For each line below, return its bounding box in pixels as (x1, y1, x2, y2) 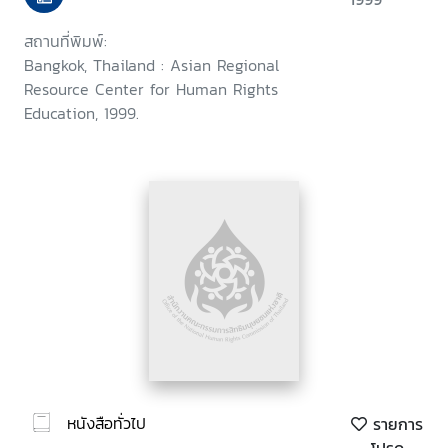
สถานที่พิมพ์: (24, 29, 107, 54)
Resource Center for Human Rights (24, 77, 278, 102)
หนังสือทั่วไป (67, 410, 146, 435)
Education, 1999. (24, 101, 139, 126)
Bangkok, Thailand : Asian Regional (24, 53, 279, 78)
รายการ (367, 412, 423, 437)
